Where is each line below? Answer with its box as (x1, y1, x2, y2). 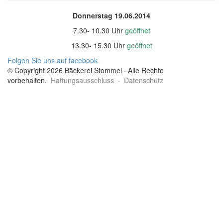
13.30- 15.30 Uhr (71, 40, 125, 50)
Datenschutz (124, 75, 163, 85)
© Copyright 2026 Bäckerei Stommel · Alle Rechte (7, 65, 164, 75)
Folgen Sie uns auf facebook (7, 55, 98, 65)
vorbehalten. (7, 75, 51, 85)
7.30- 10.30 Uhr (73, 25, 125, 35)
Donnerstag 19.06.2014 (73, 10, 150, 20)
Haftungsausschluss (51, 75, 114, 85)
